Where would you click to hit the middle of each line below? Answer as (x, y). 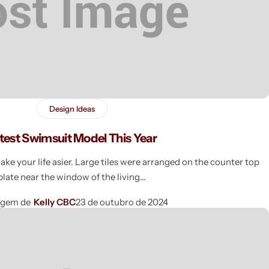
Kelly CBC (54, 202)
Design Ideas (72, 108)
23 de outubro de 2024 (122, 202)
